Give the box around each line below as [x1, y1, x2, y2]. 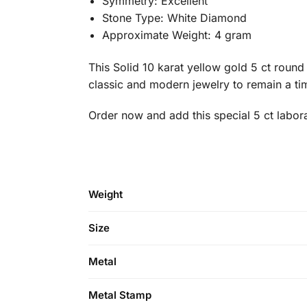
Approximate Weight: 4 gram [101, 27, 251, 42]
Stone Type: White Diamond [101, 10, 247, 25]
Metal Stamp [88, 288, 151, 302]
